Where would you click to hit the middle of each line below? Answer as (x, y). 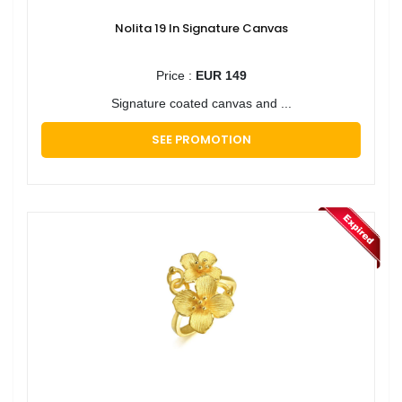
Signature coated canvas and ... (201, 103)
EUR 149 (221, 75)
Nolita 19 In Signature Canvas (201, 28)
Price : (175, 75)
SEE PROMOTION (201, 139)
